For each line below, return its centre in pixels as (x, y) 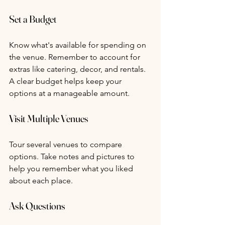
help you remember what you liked (72, 169)
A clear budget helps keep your (66, 81)
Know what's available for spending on (79, 45)
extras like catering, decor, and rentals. (78, 69)
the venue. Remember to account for (76, 57)
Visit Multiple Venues (49, 119)
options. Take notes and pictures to (73, 157)
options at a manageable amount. (69, 93)
